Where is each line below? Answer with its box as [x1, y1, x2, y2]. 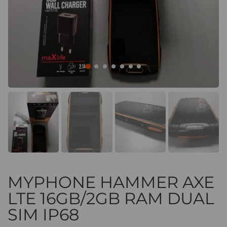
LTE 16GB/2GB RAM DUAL [8, 188, 214, 208]
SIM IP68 [8, 205, 79, 224]
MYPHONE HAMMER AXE [8, 172, 214, 192]
